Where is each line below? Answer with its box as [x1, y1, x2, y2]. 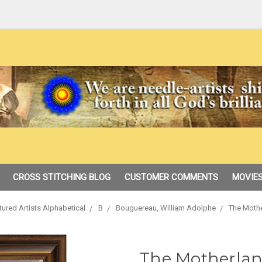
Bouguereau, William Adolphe [116, 204, 216, 212]
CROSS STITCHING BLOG [12, 172, 111, 182]
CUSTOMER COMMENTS [124, 172, 218, 182]
